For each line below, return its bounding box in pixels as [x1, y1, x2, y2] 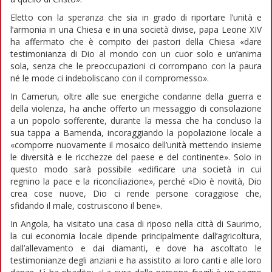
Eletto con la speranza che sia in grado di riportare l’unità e [10, 11, 262, 23]
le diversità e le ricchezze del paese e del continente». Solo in [10, 151, 262, 163]
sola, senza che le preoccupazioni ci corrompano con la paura [10, 59, 262, 72]
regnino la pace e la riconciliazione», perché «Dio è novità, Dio [10, 175, 262, 187]
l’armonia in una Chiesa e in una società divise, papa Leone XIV [10, 23, 262, 35]
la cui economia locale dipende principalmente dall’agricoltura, [10, 229, 262, 242]
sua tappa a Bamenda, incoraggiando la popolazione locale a [10, 126, 262, 138]
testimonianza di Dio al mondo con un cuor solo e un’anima [10, 47, 262, 59]
